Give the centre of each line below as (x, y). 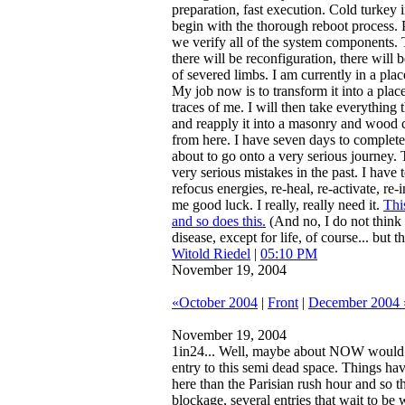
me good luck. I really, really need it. (278, 205)
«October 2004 (215, 302)
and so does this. (219, 221)
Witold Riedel (211, 254)
